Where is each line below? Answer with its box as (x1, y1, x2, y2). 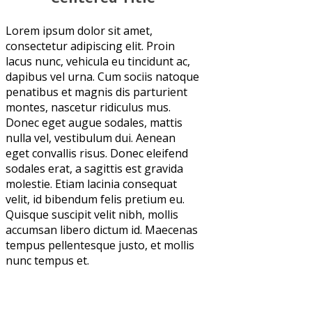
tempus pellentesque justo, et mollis (6, 237, 194, 253)
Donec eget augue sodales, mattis (6, 114, 182, 130)
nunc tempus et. (6, 252, 89, 268)
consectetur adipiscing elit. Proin (6, 38, 175, 54)
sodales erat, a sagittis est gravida (6, 160, 183, 176)
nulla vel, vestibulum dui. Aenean (6, 130, 175, 146)
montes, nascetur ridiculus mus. (6, 99, 171, 115)
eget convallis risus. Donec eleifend (6, 145, 188, 161)
